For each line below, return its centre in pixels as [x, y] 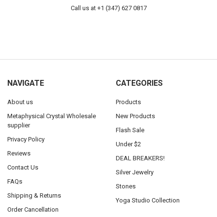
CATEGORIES [139, 83]
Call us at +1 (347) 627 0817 [108, 8]
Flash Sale [130, 130]
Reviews [19, 153]
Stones [125, 186]
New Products [135, 116]
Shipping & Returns [34, 195]
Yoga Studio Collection [147, 200]
